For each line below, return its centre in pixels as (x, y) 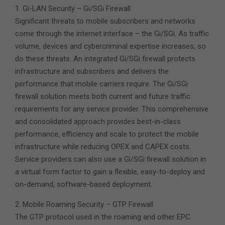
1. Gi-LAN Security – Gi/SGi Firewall (73, 8)
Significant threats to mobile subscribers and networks (105, 21)
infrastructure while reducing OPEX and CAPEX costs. (103, 146)
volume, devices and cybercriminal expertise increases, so (110, 46)
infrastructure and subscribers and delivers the (92, 71)
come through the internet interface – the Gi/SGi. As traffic (112, 33)
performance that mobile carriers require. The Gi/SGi (101, 84)
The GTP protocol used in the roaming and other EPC (103, 217)
